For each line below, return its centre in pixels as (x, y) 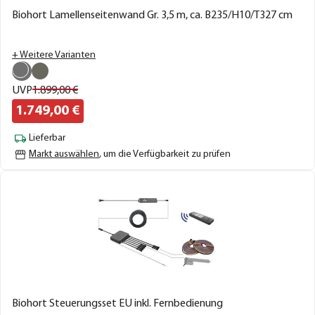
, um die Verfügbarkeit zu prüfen (165, 154)
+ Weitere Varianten (54, 55)
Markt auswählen (64, 154)
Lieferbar (47, 138)
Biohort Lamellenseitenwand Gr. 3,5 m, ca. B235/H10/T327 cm (152, 15)
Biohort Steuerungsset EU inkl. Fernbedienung (117, 303)
